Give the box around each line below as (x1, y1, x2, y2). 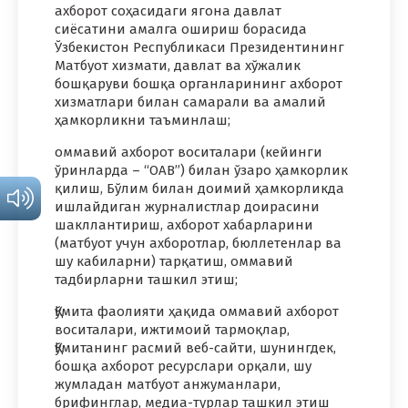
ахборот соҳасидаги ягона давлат (55, 3, 281, 20)
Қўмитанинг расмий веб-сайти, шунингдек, (55, 340, 336, 357)
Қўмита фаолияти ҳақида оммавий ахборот (55, 303, 339, 321)
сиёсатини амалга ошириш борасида (55, 21, 307, 38)
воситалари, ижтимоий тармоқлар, (55, 321, 290, 339)
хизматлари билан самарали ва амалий (55, 94, 326, 111)
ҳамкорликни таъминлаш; (55, 112, 230, 129)
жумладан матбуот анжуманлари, (55, 376, 280, 393)
